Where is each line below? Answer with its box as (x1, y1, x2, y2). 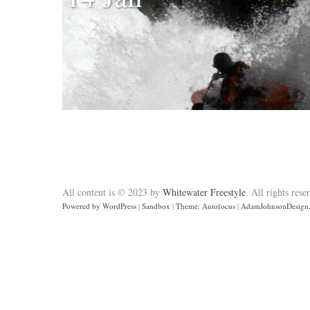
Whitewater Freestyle (163, 185, 246, 199)
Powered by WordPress (62, 201, 136, 211)
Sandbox (142, 201, 170, 211)
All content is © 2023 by (62, 185, 163, 199)
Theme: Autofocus (176, 201, 235, 211)
